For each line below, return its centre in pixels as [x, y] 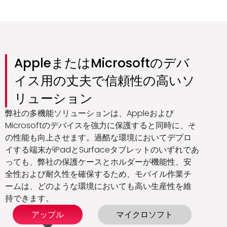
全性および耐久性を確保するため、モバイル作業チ [98, 174]
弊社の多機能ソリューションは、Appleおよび [89, 113]
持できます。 [29, 199]
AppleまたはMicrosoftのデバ [102, 63]
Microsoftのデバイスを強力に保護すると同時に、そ [101, 126]
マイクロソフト [145, 215]
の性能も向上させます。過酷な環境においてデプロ [98, 138]
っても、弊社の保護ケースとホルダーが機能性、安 [98, 162]
